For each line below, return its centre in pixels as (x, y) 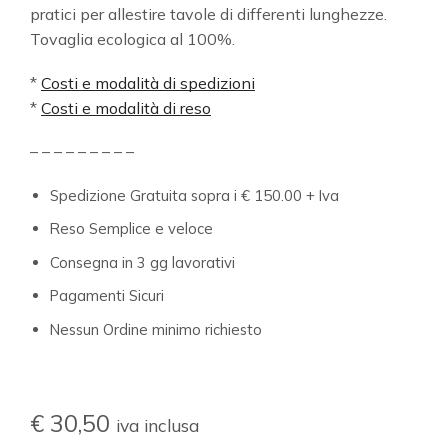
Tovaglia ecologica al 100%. (132, 39)
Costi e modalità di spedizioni (148, 82)
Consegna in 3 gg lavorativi (142, 262)
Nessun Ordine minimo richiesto (156, 329)
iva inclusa (157, 425)
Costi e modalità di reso (126, 107)
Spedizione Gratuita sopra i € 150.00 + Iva (194, 195)
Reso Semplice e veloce (131, 229)
